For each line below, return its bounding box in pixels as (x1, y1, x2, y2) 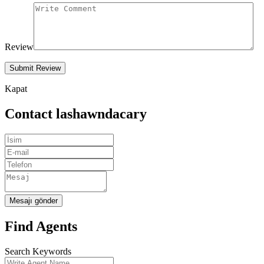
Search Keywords (5, 246, 71, 257)
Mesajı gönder (9, 196, 58, 206)
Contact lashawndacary (5, 106, 147, 122)
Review (5, 42, 34, 52)
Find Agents (5, 219, 77, 235)
